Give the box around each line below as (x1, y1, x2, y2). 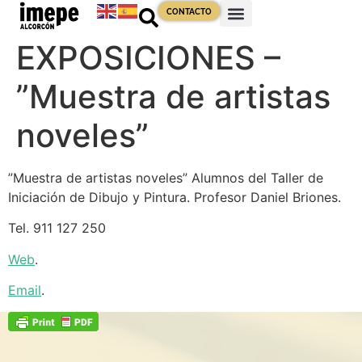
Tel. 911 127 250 (8, 220, 106, 237)
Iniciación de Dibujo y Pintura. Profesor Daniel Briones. (8, 189, 341, 205)
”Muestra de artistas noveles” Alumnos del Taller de (8, 170, 323, 186)
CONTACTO (166, 7, 212, 16)
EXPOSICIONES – (16, 38, 280, 78)
